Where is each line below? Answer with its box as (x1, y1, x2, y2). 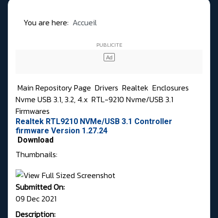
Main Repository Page (16, 82, 91, 94)
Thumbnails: (16, 148, 57, 161)
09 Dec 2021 (16, 192, 56, 204)
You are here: (23, 17, 73, 29)
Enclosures (152, 82, 189, 94)
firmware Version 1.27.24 (16, 126, 108, 136)
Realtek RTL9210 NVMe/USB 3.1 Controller (16, 117, 172, 127)
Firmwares (16, 105, 50, 117)
